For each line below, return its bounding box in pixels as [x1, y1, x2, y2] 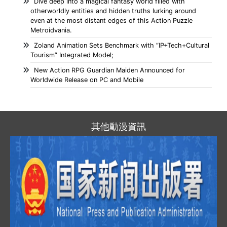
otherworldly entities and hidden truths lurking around [30, 7, 196, 15]
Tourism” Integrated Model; [30, 51, 113, 59]
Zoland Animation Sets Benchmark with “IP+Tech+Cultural [34, 42, 209, 50]
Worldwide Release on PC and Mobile [30, 76, 143, 84]
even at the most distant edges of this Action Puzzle [30, 17, 193, 25]
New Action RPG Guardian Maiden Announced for [34, 66, 185, 74]
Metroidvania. [30, 26, 72, 34]
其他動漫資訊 [91, 121, 146, 132]
